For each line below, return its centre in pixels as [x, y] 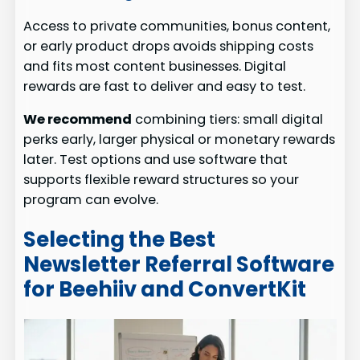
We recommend [78, 120]
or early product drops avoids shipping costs [169, 47]
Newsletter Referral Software [179, 264]
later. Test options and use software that [156, 160]
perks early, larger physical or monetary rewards [180, 140]
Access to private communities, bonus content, [177, 27]
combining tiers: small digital [228, 120]
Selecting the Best [120, 239]
